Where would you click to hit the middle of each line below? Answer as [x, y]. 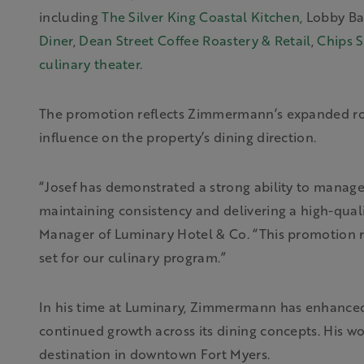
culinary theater [90, 64]
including [71, 17]
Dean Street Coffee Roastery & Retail [195, 40]
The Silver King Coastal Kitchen [201, 17]
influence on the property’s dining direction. [178, 137]
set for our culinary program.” [133, 257]
